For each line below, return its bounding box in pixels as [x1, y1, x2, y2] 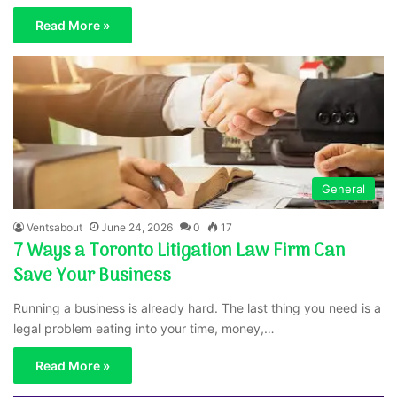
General [321, 182, 365, 197]
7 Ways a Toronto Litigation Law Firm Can [13, 237, 346, 267]
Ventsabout [27, 221, 83, 235]
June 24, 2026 [101, 221, 174, 235]
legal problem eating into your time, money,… [13, 321, 276, 337]
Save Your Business [13, 262, 172, 292]
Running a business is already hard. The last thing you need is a [13, 300, 382, 316]
